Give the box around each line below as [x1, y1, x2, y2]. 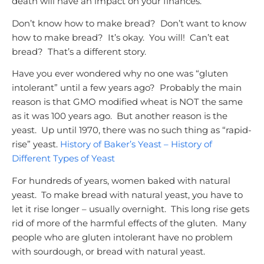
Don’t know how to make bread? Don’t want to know [12, 17, 246, 29]
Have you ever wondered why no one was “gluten [12, 68, 228, 80]
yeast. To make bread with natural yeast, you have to [12, 189, 243, 200]
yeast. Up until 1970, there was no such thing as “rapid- [12, 124, 252, 136]
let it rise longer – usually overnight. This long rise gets [12, 203, 249, 214]
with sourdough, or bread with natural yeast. [12, 245, 205, 257]
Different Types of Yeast [12, 153, 115, 164]
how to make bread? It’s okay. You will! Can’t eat [12, 31, 229, 43]
